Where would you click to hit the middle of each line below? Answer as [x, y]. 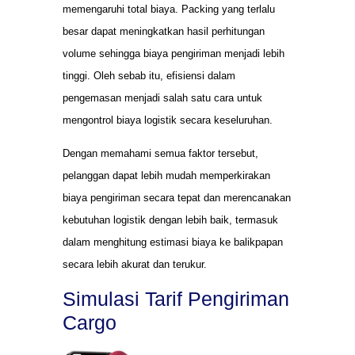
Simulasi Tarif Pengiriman [176, 299]
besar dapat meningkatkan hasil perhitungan [164, 31]
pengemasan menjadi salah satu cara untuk [162, 97]
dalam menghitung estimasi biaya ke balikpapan [173, 242]
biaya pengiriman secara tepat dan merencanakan [177, 197]
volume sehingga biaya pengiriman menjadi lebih [174, 53]
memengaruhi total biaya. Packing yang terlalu [169, 9]
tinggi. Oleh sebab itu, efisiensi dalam [149, 75]
